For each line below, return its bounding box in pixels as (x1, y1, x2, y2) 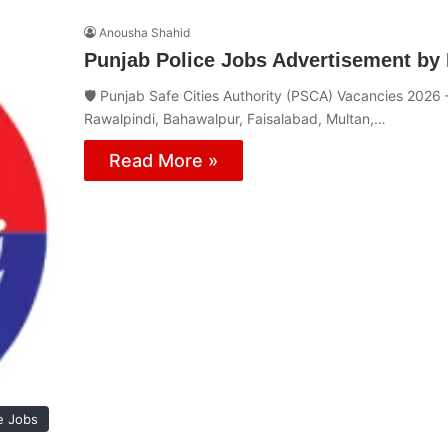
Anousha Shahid (99, 24, 190, 40)
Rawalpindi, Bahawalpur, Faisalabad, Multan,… (84, 109, 386, 127)
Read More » (109, 149, 218, 171)
